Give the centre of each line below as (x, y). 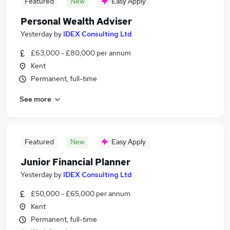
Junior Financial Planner (75, 162)
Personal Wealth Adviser (76, 21)
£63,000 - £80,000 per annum (81, 53)
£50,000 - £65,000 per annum (81, 194)
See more (35, 99)
